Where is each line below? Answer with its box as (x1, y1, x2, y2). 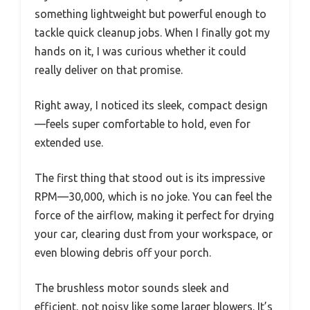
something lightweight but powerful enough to (35, 7, 266, 20)
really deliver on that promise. (35, 63, 183, 76)
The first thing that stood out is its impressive (35, 171, 265, 184)
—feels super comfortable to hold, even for (35, 117, 250, 130)
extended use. (35, 136, 103, 149)
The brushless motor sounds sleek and (35, 281, 229, 294)
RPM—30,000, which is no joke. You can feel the (35, 190, 272, 203)
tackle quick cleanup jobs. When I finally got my (35, 26, 270, 39)
